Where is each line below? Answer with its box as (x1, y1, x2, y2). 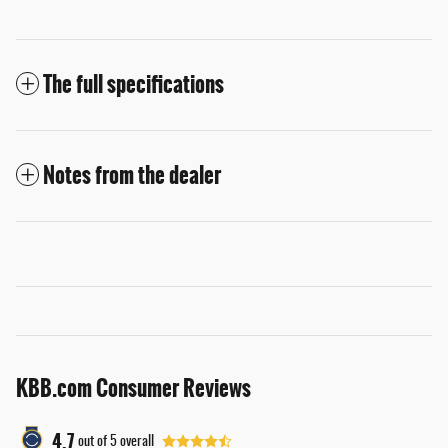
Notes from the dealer (43, 159, 221, 193)
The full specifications (43, 68, 224, 102)
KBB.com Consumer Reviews (16, 372, 251, 406)
